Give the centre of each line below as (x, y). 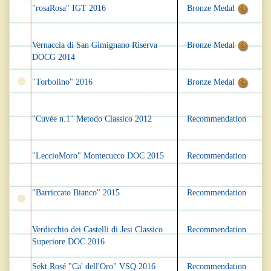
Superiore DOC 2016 (68, 242)
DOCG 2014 (54, 57)
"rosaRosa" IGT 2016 (69, 8)
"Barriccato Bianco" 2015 (76, 193)
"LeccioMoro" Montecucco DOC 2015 (98, 156)
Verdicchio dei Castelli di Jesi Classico (97, 230)
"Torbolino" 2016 (62, 82)
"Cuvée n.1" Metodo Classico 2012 (92, 119)
